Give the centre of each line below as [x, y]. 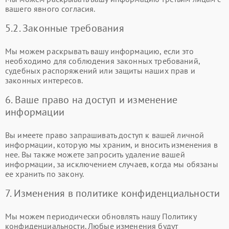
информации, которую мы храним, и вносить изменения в [111, 145]
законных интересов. [44, 80]
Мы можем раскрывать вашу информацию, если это [99, 51]
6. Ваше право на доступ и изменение [91, 100]
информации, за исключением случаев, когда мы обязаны [112, 164]
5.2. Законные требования [65, 28]
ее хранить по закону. [45, 174]
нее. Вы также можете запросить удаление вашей [95, 154]
